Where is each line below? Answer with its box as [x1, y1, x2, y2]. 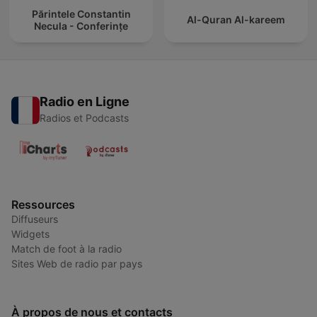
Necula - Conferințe [34, 19, 128, 32]
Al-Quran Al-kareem [187, 13, 285, 26]
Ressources [11, 197, 75, 212]
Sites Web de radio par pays [11, 258, 142, 270]
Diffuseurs [11, 213, 58, 226]
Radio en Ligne [40, 94, 129, 110]
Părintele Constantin [31, 7, 131, 20]
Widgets [11, 228, 50, 241]
